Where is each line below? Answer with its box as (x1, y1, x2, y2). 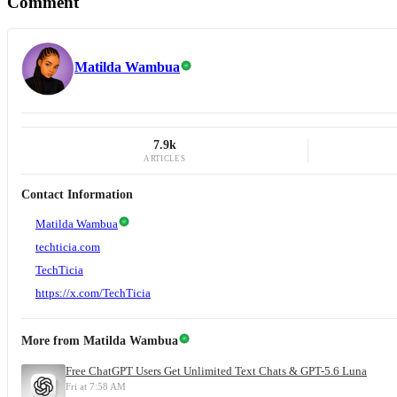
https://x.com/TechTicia (35, 286, 151, 300)
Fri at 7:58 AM (66, 381, 126, 393)
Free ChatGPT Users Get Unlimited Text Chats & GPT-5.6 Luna (66, 364, 367, 378)
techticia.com (35, 240, 100, 254)
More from (21, 334, 83, 348)
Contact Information (21, 188, 133, 202)
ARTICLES (144, 154, 185, 164)
